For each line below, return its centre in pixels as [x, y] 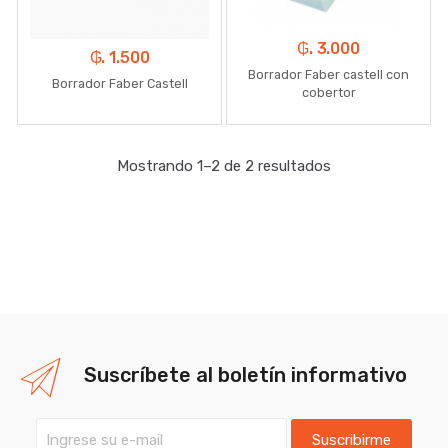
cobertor [328, 92]
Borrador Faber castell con [328, 74]
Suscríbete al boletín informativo [245, 374]
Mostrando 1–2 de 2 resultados [224, 166]
